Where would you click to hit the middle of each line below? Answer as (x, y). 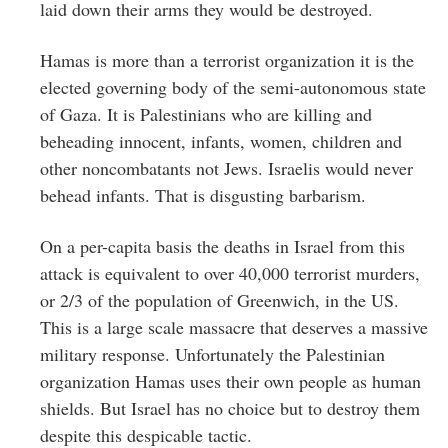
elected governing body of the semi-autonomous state (233, 86)
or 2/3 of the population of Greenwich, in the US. (219, 299)
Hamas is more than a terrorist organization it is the (227, 59)
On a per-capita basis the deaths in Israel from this (222, 245)
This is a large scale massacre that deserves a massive (234, 326)
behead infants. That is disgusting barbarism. (203, 194)
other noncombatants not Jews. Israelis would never (226, 167)
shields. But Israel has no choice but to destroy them (230, 407)
